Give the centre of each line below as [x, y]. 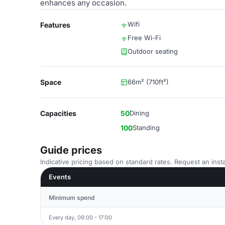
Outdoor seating [153, 51]
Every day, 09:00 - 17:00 [80, 217]
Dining [139, 113]
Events [60, 177]
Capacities [58, 113]
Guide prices [71, 150]
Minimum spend [72, 198]
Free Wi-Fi [144, 38]
